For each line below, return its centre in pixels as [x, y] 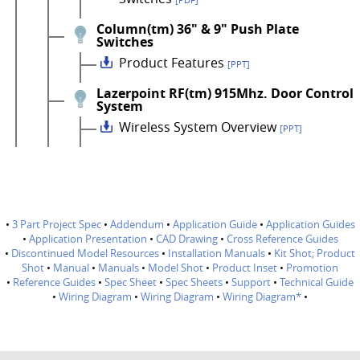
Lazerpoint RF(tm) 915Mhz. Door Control [225, 93]
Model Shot [176, 268]
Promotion [312, 268]
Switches [125, 42]
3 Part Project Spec [56, 224]
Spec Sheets [194, 282]
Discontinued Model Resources [85, 253]
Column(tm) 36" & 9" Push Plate [198, 29]
